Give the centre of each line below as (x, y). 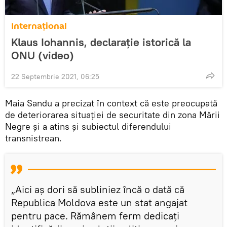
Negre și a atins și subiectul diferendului (88, 126)
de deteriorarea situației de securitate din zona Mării (112, 115)
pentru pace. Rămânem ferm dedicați (95, 215)
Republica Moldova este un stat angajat (99, 202)
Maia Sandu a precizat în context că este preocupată (111, 103)
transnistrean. (33, 138)
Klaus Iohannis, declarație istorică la (101, 42)
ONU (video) (43, 55)
